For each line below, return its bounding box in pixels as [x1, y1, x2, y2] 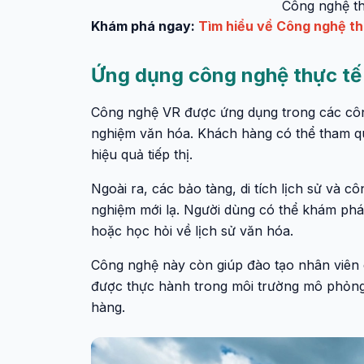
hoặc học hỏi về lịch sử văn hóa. [91, 223, 293, 239]
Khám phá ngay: [91, 18, 198, 34]
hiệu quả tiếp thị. [91, 146, 193, 162]
